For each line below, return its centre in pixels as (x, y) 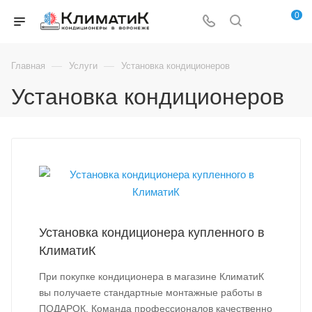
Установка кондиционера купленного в (152, 233)
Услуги (83, 66)
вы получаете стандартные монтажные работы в (150, 292)
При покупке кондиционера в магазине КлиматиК (151, 276)
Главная (28, 66)
